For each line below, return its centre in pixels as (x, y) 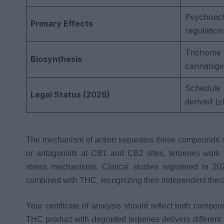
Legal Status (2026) (70, 94)
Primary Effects (62, 23)
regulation (204, 30)
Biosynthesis (56, 59)
